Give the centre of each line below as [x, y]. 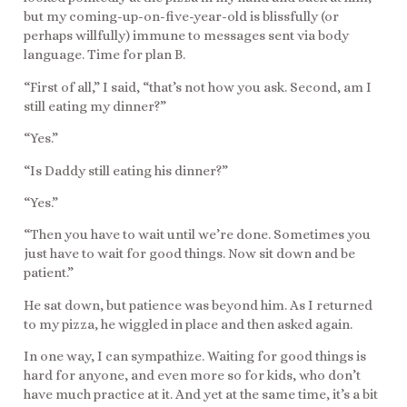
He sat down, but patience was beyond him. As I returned [198, 305]
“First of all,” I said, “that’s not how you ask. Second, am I [198, 87]
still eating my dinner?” [95, 106]
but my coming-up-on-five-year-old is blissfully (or [181, 17]
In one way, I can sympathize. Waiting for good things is [195, 357]
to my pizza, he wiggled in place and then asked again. [188, 324]
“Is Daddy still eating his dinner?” [126, 170]
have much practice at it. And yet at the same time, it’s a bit [201, 395]
